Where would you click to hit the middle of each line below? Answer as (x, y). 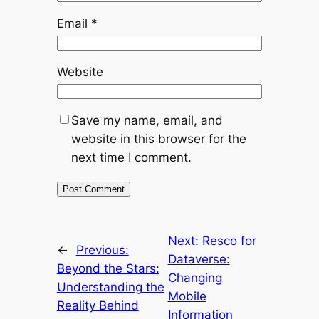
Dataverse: (199, 260)
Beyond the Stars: (108, 269)
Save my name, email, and (147, 121)
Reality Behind (98, 306)
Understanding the (110, 287)
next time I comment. (131, 158)
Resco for (229, 241)
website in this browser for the (158, 139)
